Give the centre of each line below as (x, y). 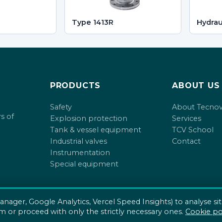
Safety (61, 107)
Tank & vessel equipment (95, 130)
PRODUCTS (75, 86)
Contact (187, 141)
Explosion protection (88, 119)
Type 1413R (93, 22)
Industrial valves (78, 141)
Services (187, 119)
